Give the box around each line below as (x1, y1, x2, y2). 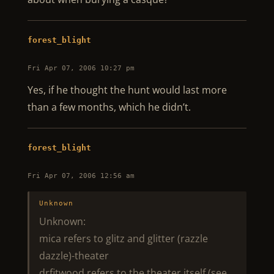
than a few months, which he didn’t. (27, 100, 191, 114)
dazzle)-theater (39, 249, 109, 262)
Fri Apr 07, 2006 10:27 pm (27, 64, 135, 72)
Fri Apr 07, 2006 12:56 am (27, 172, 135, 180)
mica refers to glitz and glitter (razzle (39, 232, 208, 245)
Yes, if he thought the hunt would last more (27, 83, 227, 97)
